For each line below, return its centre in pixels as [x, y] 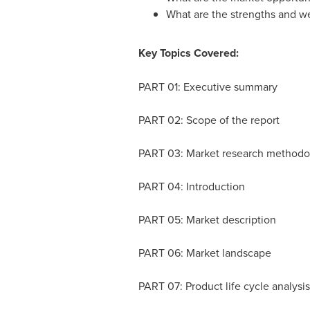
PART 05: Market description [208, 220]
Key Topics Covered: [188, 53]
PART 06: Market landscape [206, 253]
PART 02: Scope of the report [210, 120]
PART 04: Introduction [193, 186]
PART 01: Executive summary [209, 87]
